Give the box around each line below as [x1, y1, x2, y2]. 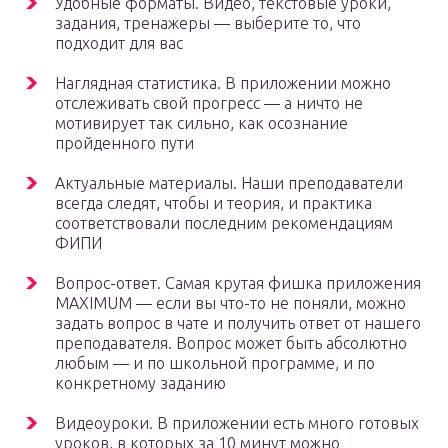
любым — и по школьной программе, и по [55, 354, 375, 373]
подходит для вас [55, 34, 183, 53]
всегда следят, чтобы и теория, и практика [55, 194, 372, 213]
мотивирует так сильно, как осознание [55, 114, 348, 133]
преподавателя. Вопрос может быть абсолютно [55, 334, 407, 353]
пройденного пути [55, 134, 194, 153]
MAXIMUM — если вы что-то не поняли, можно [55, 294, 406, 313]
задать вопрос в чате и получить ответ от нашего [55, 314, 421, 333]
